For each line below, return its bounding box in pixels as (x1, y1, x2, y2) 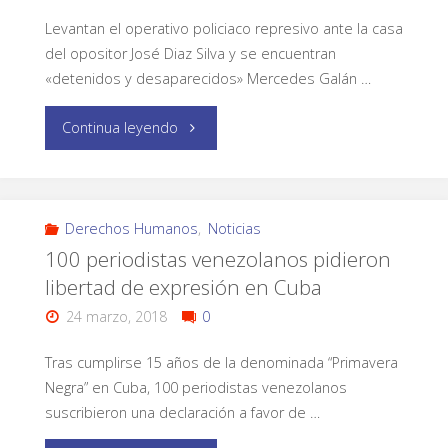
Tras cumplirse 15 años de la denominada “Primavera (44, 352, 398, 372)
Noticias (207, 218, 261, 238)
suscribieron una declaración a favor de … (44, 402, 320, 422)
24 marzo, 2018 (66, 306, 168, 326)
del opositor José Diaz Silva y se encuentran (44, 44, 336, 64)
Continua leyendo (62, 117, 179, 137)
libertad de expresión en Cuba (44, 272, 322, 301)
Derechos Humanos (65, 218, 198, 238)
